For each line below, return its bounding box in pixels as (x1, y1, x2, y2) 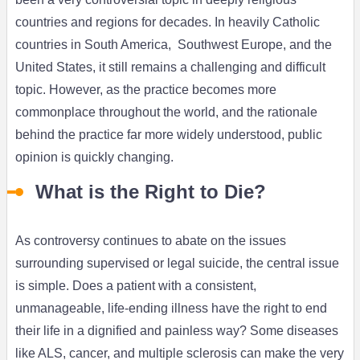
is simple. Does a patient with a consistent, (14, 279, 256, 293)
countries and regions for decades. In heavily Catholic (14, 15, 320, 30)
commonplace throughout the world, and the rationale (14, 105, 317, 120)
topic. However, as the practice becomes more (14, 83, 276, 97)
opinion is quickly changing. (14, 150, 174, 165)
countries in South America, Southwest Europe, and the (14, 38, 332, 52)
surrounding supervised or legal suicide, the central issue (14, 256, 339, 271)
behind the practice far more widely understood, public (14, 128, 322, 142)
